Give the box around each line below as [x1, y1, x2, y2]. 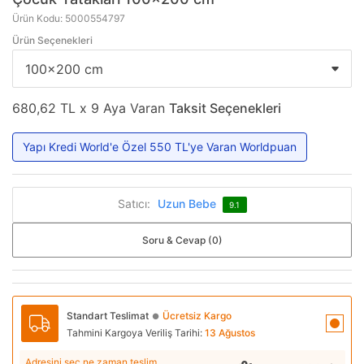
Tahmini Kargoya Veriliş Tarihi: [67, 326, 205, 339]
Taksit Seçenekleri [169, 99, 281, 116]
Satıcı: [117, 196, 150, 210]
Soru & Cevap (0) [141, 233, 223, 246]
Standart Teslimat [67, 309, 149, 322]
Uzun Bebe [157, 196, 216, 210]
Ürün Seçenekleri [12, 34, 93, 47]
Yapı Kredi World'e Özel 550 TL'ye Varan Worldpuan [23, 139, 297, 154]
